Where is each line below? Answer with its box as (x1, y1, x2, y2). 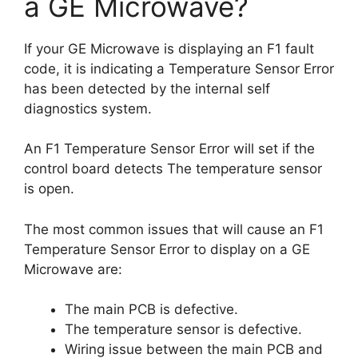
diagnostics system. (24, 100, 152, 117)
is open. (24, 181, 74, 197)
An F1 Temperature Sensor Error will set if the (24, 141, 315, 157)
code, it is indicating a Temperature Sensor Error (24, 60, 334, 77)
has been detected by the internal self (24, 80, 270, 97)
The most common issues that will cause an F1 (24, 221, 324, 237)
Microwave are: (24, 261, 122, 277)
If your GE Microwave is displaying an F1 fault (24, 40, 314, 57)
